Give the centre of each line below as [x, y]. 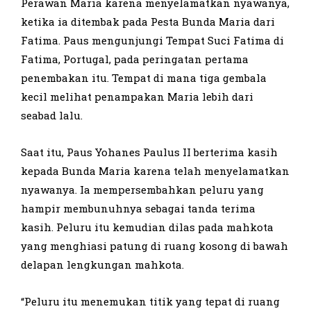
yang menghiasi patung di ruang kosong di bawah [154, 246]
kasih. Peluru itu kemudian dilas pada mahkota [147, 227]
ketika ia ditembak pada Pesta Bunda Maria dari [148, 22]
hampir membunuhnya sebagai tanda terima [138, 209]
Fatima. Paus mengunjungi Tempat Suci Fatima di [152, 41]
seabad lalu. [52, 116]
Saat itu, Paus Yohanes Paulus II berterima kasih [149, 152]
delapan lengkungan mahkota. [102, 265]
